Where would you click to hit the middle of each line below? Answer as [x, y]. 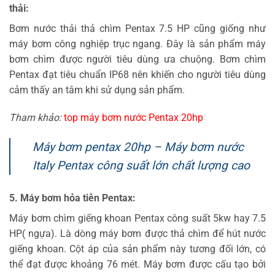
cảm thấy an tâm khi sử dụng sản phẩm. [97, 90]
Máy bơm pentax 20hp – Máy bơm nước [138, 147]
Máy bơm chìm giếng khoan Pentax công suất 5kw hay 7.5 [137, 219]
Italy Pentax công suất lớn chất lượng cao [141, 166]
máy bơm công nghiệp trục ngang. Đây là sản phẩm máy [137, 44]
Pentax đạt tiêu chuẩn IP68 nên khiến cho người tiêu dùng [137, 74]
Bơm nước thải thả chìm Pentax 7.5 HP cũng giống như [137, 28]
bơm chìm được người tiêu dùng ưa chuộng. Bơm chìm [137, 59]
